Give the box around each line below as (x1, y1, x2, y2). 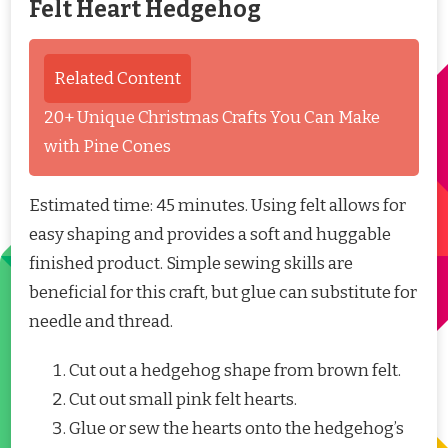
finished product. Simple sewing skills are (29, 253, 353, 275)
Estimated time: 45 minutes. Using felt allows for (29, 195, 406, 217)
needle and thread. (29, 311, 173, 333)
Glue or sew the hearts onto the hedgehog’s (69, 418, 404, 440)
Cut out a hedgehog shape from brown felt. (69, 360, 401, 382)
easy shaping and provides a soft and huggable (29, 224, 391, 246)
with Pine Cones (44, 136, 171, 158)
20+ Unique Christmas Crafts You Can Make (44, 107, 380, 129)
